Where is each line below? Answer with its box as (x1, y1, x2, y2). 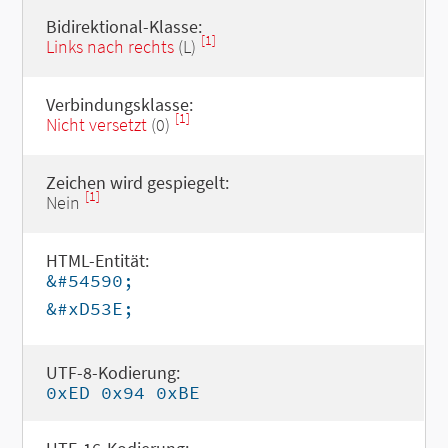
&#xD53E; (45, 297, 134, 320)
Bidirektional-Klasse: (45, 15, 202, 38)
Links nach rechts (45, 35, 174, 58)
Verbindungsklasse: (45, 93, 193, 116)
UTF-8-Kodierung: (45, 361, 180, 384)
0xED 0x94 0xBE (45, 381, 200, 404)
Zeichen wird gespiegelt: (45, 171, 229, 194)
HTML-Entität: (45, 249, 149, 272)
